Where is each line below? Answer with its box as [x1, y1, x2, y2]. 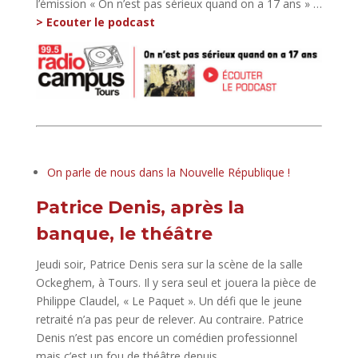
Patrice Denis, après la [35, 197, 245, 219]
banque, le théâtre [35, 223, 213, 245]
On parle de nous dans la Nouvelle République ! [46, 165, 290, 181]
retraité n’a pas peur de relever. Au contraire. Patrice [35, 312, 304, 328]
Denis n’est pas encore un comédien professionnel [35, 330, 297, 346]
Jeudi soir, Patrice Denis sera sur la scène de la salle [35, 257, 303, 272]
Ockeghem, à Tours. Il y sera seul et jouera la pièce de [35, 275, 316, 291]
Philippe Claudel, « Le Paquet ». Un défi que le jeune [35, 293, 302, 309]
